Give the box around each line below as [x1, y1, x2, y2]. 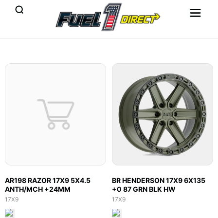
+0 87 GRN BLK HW [112, 185, 176, 193]
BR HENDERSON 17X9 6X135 [112, 176, 205, 184]
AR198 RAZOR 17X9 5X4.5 [5, 176, 91, 184]
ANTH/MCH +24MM [5, 185, 71, 193]
